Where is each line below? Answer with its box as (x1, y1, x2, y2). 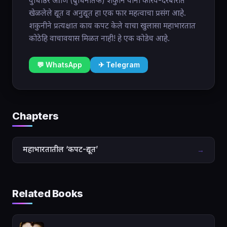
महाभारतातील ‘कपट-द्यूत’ (23, 144, 98, 155)
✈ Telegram (98, 61, 140, 69)
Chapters (12, 110, 59, 122)
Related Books (12, 187, 83, 200)
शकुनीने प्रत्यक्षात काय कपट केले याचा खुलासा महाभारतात (29, 21, 196, 30)
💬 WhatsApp (37, 61, 82, 69)
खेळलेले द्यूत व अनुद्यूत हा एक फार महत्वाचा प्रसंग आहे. (29, 8, 186, 18)
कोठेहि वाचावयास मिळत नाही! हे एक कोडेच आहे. (29, 33, 170, 43)
